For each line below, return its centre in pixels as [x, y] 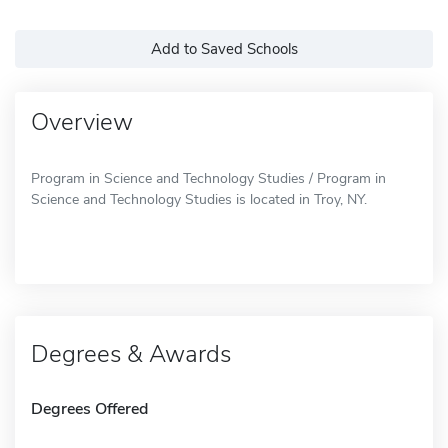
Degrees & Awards [131, 353]
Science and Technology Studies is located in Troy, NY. [199, 199]
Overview [82, 121]
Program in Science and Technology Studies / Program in [208, 178]
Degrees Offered [89, 408]
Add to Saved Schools [224, 48]
